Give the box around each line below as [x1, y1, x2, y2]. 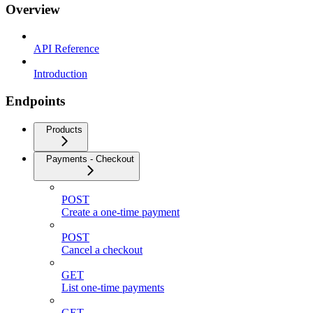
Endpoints [6, 93, 65, 108]
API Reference [34, 43, 99, 55]
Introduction [34, 68, 87, 80]
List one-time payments [61, 281, 164, 293]
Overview [6, 1, 60, 17]
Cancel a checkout [61, 243, 143, 256]
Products [46, 124, 82, 135]
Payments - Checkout [46, 153, 134, 164]
